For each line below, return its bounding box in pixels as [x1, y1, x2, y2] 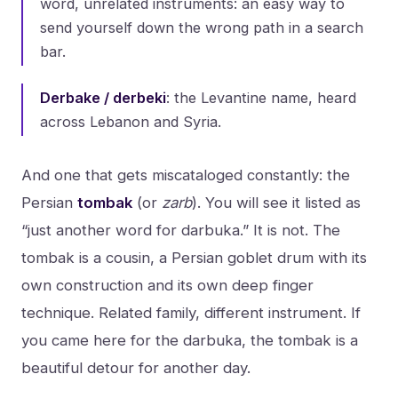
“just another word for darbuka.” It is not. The [21, 220, 340, 239]
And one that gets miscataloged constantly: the [21, 165, 350, 184]
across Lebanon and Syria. [40, 112, 222, 131]
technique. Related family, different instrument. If [21, 303, 361, 322]
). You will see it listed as [192, 193, 361, 211]
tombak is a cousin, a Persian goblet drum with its [21, 248, 367, 267]
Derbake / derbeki [40, 88, 167, 107]
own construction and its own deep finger [21, 275, 314, 294]
